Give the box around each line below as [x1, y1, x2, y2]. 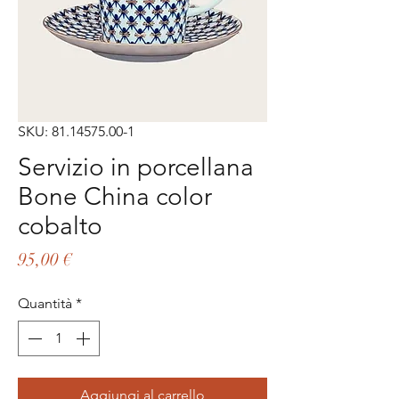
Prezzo [71, 248, 123, 271]
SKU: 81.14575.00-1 [18, 123, 134, 141]
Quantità [18, 295, 72, 313]
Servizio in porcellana [18, 152, 254, 183]
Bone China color [18, 182, 212, 212]
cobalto [18, 211, 102, 241]
